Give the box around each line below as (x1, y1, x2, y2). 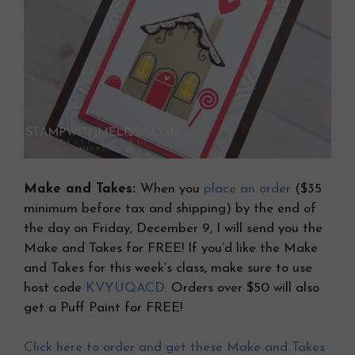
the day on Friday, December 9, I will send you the (24, 221, 323, 235)
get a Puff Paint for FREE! (24, 300, 182, 315)
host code (24, 281, 86, 295)
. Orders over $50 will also (165, 281, 319, 295)
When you (140, 181, 204, 196)
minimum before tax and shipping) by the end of (24, 201, 316, 216)
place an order (204, 181, 291, 196)
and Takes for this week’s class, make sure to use (24, 261, 312, 275)
